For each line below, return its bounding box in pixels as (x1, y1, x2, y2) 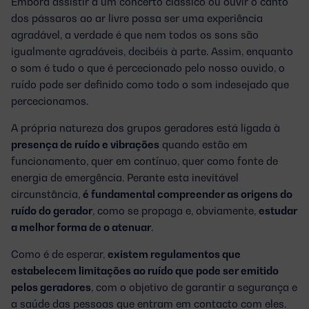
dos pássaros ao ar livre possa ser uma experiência (11, 11, 263, 24)
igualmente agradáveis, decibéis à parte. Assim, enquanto (11, 44, 293, 57)
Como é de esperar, (11, 247, 108, 260)
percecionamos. (11, 94, 88, 107)
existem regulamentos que (108, 247, 241, 260)
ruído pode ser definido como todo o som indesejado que (11, 77, 289, 90)
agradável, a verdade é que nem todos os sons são (11, 28, 259, 41)
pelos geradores (11, 280, 91, 293)
